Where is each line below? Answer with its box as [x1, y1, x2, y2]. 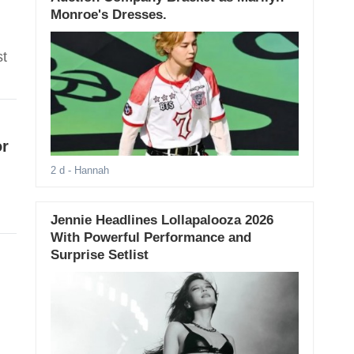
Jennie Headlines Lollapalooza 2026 [50, 213, 273, 228]
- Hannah [64, 164, 109, 177]
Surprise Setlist [50, 247, 149, 263]
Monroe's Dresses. [50, 7, 167, 22]
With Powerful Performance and [50, 230, 251, 246]
